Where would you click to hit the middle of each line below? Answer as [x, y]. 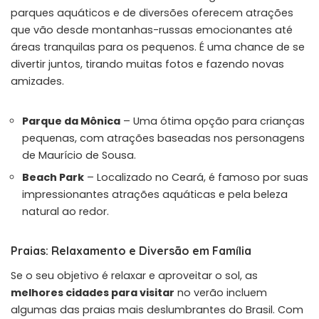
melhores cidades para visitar [93, 292]
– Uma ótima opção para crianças [213, 121]
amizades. [37, 81]
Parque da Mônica [71, 121]
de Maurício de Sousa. [79, 155]
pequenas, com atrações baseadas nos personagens [163, 138]
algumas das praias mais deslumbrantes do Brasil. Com [157, 309]
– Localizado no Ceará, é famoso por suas [196, 177]
